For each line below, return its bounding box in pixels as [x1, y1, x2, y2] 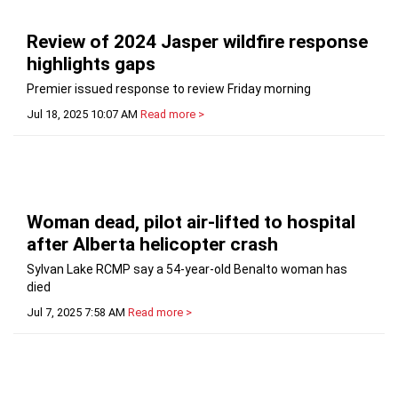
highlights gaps [27, 52, 155, 75]
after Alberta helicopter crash [27, 233, 278, 255]
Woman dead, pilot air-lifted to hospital [27, 211, 355, 233]
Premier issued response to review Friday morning [27, 81, 311, 96]
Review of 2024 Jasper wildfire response [27, 30, 368, 52]
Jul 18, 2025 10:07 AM [27, 107, 138, 121]
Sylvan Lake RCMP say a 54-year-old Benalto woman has [27, 261, 347, 276]
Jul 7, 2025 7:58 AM [27, 305, 125, 319]
